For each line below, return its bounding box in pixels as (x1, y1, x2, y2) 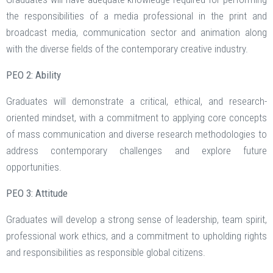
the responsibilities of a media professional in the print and (6, 10, 267, 23)
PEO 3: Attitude (6, 187, 68, 200)
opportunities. (6, 161, 62, 174)
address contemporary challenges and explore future (6, 144, 267, 157)
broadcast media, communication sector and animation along (6, 26, 267, 39)
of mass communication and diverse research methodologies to (6, 128, 267, 141)
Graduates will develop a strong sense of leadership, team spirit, (6, 213, 267, 226)
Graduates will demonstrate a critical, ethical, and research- (6, 95, 267, 108)
